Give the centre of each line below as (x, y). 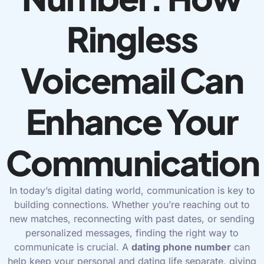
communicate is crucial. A (73, 247)
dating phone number (181, 247)
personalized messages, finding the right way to (132, 232)
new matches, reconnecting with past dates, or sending (132, 218)
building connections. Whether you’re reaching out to (132, 204)
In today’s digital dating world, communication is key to (132, 190)
